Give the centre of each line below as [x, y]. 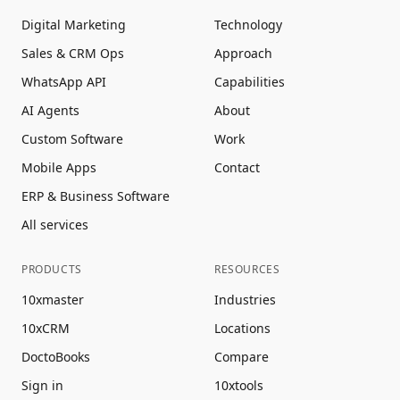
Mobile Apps [59, 167]
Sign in [42, 385]
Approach [243, 53]
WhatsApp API [64, 82]
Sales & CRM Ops [73, 53]
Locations [242, 328]
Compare [242, 357]
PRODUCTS [52, 269]
